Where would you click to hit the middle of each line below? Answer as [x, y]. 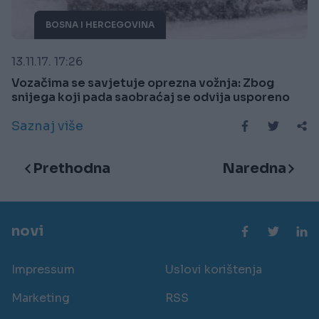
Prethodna [72, 168]
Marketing [41, 298]
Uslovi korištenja [214, 269]
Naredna [254, 168]
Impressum [43, 269]
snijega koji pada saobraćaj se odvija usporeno [151, 97]
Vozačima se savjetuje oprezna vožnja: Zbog [143, 83]
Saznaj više [47, 126]
